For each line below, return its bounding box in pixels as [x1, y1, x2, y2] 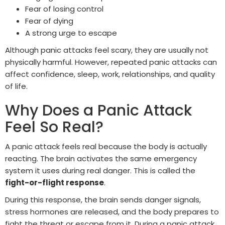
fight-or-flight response [5, 177, 104, 188]
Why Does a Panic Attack [5, 99, 192, 121]
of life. [5, 80, 28, 91]
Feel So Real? [5, 116, 103, 138]
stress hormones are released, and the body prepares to [5, 206, 219, 217]
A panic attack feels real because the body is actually [5, 141, 207, 152]
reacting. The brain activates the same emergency [5, 153, 197, 164]
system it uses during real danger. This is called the [5, 165, 195, 176]
